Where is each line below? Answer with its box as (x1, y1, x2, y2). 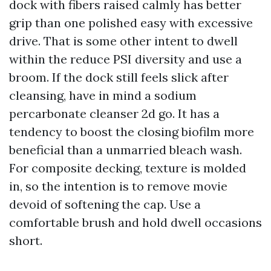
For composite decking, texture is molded (9, 160, 246, 175)
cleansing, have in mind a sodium (9, 88, 197, 103)
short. (9, 233, 42, 248)
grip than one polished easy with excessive (9, 15, 253, 30)
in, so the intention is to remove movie (9, 178, 227, 194)
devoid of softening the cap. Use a (9, 197, 201, 212)
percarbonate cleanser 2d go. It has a (9, 106, 220, 121)
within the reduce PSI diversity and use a (9, 51, 242, 67)
